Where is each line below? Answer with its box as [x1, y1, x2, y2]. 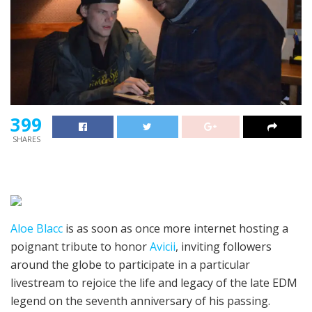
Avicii [150, 239, 175, 255]
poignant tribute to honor [10, 239, 150, 255]
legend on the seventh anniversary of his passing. [10, 293, 270, 309]
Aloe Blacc [10, 221, 63, 237]
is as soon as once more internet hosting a [63, 221, 288, 237]
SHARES [12, 134, 40, 145]
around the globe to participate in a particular [10, 257, 250, 273]
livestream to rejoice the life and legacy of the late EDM [10, 275, 297, 291]
